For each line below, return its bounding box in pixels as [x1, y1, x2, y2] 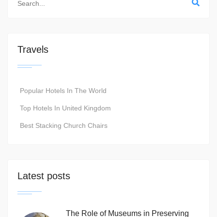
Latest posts [17, 170, 70, 182]
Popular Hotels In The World [20, 87, 107, 95]
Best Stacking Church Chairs [20, 122, 108, 130]
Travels [17, 44, 48, 55]
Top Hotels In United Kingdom [20, 104, 111, 112]
